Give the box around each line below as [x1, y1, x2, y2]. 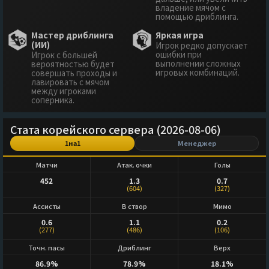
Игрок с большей [31, 49, 97, 61]
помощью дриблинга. [156, 11, 238, 23]
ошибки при [156, 49, 202, 61]
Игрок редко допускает [156, 40, 248, 52]
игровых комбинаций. [156, 67, 240, 79]
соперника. [31, 94, 74, 106]
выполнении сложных [156, 58, 241, 70]
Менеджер [177, 138, 216, 148]
